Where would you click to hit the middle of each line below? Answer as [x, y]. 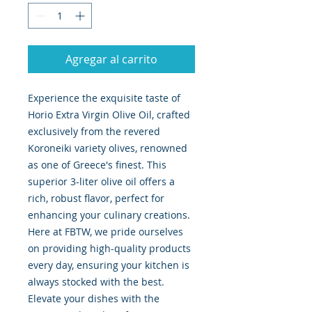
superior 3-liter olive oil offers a [101, 182]
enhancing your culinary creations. [109, 215]
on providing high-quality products [109, 249]
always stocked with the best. [96, 282]
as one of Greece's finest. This [97, 165]
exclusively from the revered [94, 132]
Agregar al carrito [111, 60]
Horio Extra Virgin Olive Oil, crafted [109, 115]
